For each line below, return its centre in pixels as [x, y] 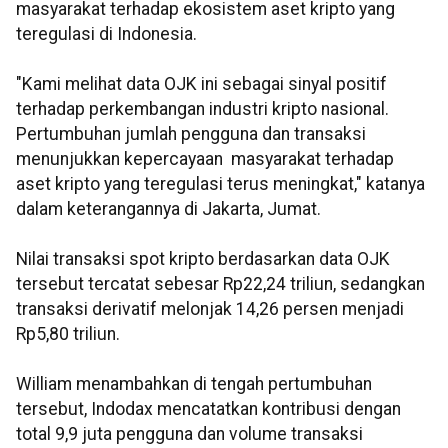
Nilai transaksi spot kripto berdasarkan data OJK [203, 259]
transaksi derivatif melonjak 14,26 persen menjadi [210, 309]
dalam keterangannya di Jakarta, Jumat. [168, 209]
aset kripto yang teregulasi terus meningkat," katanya [220, 184]
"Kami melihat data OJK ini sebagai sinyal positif [201, 84]
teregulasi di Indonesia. [106, 34]
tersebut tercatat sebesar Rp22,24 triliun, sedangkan [220, 284]
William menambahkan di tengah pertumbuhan [194, 384]
